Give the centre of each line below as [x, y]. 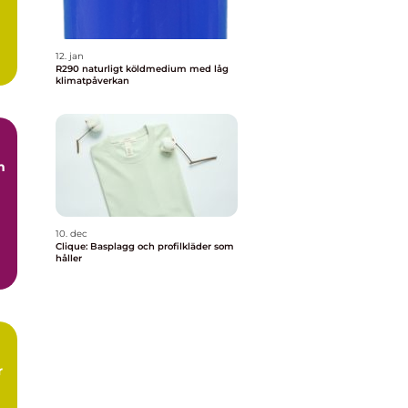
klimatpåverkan [92, 81]
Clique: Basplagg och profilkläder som [145, 246]
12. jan [70, 56]
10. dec [71, 234]
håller [69, 258]
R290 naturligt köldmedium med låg [69, 69]
